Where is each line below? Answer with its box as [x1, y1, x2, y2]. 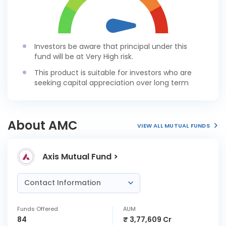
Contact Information [24, 178, 103, 188]
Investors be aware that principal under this [34, 41, 187, 51]
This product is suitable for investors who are [34, 68, 192, 78]
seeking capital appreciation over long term [34, 78, 189, 88]
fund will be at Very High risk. [34, 51, 133, 62]
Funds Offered [17, 205, 58, 213]
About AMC [8, 117, 78, 134]
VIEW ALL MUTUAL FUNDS [137, 121, 210, 130]
